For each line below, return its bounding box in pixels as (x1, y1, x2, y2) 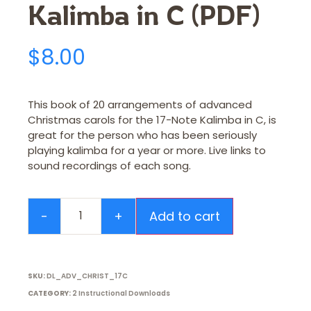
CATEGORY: (28, 287, 71, 299)
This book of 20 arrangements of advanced (28, 97, 252, 112)
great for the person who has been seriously (28, 128, 257, 143)
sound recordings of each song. (28, 158, 191, 174)
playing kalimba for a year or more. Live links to (28, 143, 266, 158)
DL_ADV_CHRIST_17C (47, 270, 128, 281)
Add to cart (149, 207, 221, 225)
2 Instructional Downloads (72, 287, 170, 299)
